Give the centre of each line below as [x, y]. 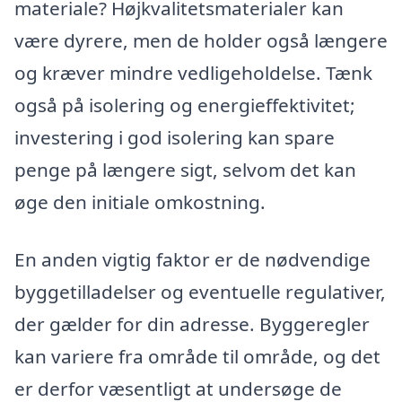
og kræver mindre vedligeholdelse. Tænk [193, 72]
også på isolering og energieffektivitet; [185, 105]
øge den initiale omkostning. [140, 201]
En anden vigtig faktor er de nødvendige [192, 259]
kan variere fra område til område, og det [197, 356]
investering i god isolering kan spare [175, 137]
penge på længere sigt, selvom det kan [185, 169]
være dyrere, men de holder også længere [201, 40]
